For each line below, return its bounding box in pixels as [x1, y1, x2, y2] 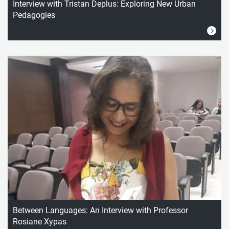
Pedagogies [13, 10, 55, 20]
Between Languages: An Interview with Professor [13, 205, 188, 216]
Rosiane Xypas [13, 217, 68, 227]
